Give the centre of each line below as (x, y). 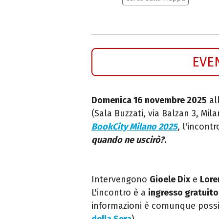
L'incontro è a (120, 192)
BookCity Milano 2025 (134, 126)
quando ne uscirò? (128, 140)
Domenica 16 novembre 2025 (149, 100)
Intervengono (120, 179)
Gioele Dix (170, 179)
